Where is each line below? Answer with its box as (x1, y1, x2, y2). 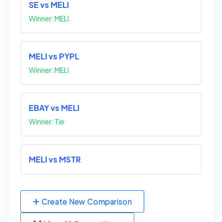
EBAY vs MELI (29, 103, 79, 113)
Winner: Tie (29, 117, 64, 126)
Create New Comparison (40, 196, 132, 206)
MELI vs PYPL (29, 51, 79, 62)
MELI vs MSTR (29, 154, 81, 165)
